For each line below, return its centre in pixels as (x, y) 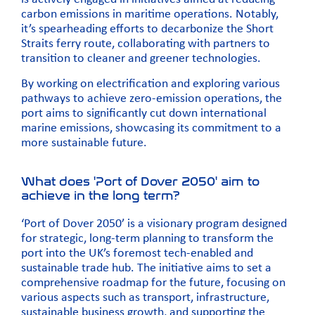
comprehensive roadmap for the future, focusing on (153, 283)
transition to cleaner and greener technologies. (141, 59)
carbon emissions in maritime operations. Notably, (150, 15)
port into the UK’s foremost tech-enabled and (137, 253)
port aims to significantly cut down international (144, 113)
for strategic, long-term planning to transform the (147, 238)
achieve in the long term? (101, 195)
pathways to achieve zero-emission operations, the (152, 98)
